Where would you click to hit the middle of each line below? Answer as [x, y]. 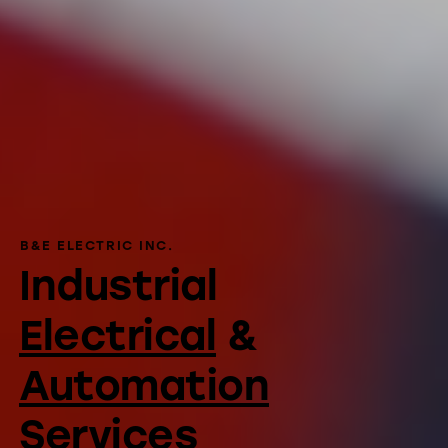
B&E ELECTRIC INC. [97, 245]
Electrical [117, 336]
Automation [144, 386]
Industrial [118, 286]
